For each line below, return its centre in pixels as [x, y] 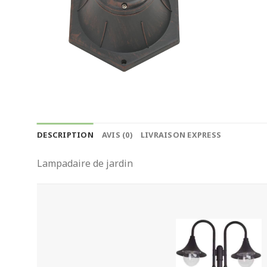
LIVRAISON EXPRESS [181, 135]
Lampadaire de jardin [85, 164]
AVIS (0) [117, 135]
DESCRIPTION [65, 135]
